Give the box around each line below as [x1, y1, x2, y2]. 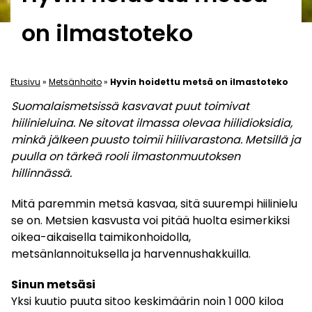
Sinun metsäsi [11, 276, 95, 292]
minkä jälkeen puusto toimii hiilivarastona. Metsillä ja [11, 131, 301, 148]
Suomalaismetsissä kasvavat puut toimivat [11, 97, 249, 114]
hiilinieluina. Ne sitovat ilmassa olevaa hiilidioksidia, [11, 114, 292, 131]
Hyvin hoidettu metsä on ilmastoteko [110, 76, 288, 88]
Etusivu [10, 76, 40, 88]
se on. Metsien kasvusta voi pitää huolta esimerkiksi [11, 212, 290, 228]
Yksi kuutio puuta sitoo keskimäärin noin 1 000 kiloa [11, 292, 283, 309]
